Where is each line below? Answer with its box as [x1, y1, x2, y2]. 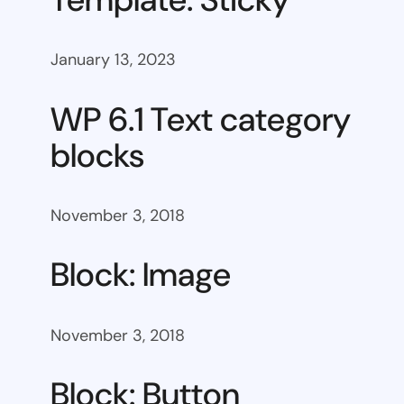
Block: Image [50, 253, 231, 297]
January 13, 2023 [50, 49, 176, 71]
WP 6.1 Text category [50, 97, 351, 141]
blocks [50, 133, 144, 177]
